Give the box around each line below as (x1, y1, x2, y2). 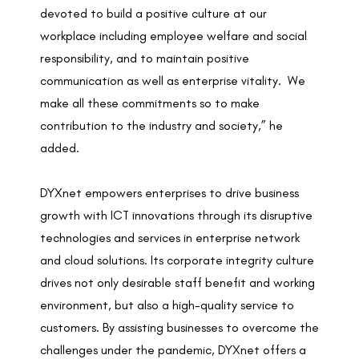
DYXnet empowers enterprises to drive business (40, 185, 299, 201)
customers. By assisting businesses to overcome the (40, 320, 319, 336)
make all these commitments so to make (40, 95, 260, 111)
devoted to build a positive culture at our (40, 6, 267, 22)
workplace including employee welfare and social (40, 28, 307, 44)
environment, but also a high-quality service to (40, 297, 294, 313)
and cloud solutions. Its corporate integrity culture (40, 252, 314, 268)
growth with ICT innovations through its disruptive (40, 208, 313, 224)
